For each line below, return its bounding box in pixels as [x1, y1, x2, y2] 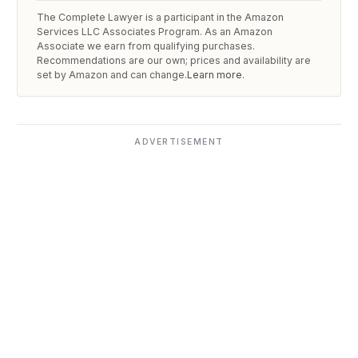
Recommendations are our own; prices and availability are [37, 54, 312, 67]
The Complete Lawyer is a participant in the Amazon [37, 11, 284, 24]
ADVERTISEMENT [134, 136, 224, 147]
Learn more [187, 69, 243, 82]
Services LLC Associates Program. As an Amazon [37, 26, 273, 38]
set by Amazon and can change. [37, 69, 188, 82]
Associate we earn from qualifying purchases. [37, 40, 256, 53]
